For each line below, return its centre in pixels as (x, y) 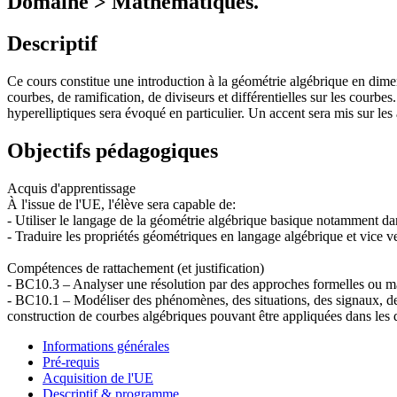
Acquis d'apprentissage (71, 188)
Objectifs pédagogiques (113, 150)
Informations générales (106, 346)
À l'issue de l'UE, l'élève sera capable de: (121, 204)
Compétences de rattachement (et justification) (136, 268)
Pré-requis (71, 362)
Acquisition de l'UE (98, 378)
